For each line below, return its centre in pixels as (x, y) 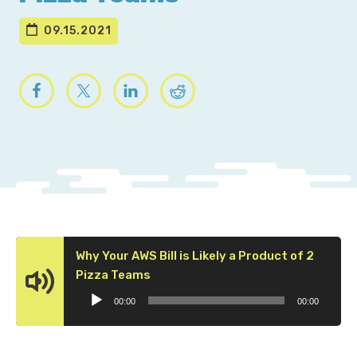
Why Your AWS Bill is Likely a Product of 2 (195, 255)
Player (169, 292)
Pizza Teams (113, 275)
